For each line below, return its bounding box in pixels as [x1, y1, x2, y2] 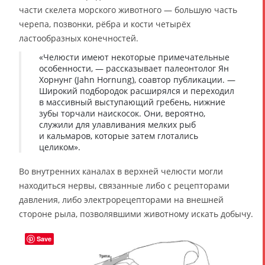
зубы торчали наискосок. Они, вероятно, [39, 107, 205, 119]
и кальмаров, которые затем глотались [39, 130, 198, 141]
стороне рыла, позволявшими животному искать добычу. [19, 208, 253, 219]
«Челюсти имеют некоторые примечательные [39, 51, 230, 63]
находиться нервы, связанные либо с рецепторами [19, 179, 230, 191]
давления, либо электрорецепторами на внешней [19, 193, 224, 205]
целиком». [39, 141, 80, 153]
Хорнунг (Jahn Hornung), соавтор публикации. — [39, 73, 235, 85]
